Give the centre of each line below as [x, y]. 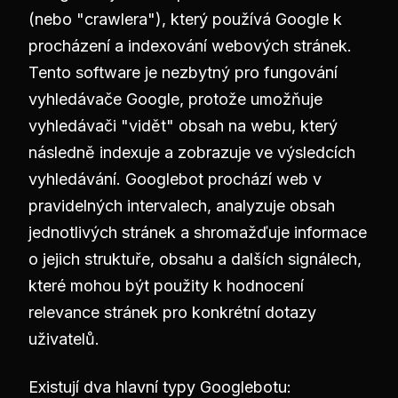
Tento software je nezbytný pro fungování [183, 72]
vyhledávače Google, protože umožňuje [175, 99]
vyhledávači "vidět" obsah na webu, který [183, 126]
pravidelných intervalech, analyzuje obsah [182, 206]
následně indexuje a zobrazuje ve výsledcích [192, 152]
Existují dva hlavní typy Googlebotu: [160, 387]
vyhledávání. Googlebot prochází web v [175, 179]
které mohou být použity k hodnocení [166, 286]
